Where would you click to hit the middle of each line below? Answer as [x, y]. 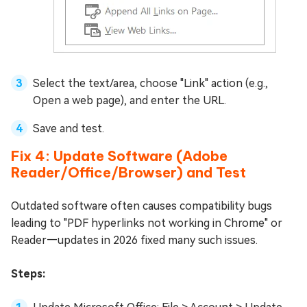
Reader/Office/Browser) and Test [128, 173]
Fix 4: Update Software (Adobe [119, 156]
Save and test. [69, 129]
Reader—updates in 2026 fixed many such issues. [134, 241]
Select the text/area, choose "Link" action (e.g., [150, 84]
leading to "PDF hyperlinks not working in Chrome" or [147, 223]
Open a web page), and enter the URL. [130, 101]
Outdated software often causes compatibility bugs [142, 206]
